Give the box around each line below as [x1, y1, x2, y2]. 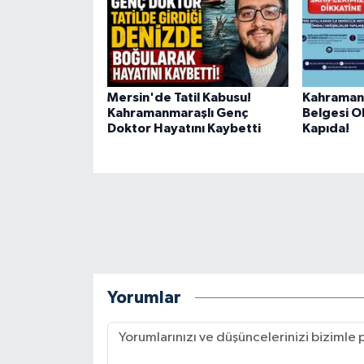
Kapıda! [301, 122, 349, 136]
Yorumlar [106, 288, 181, 306]
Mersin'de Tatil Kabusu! [106, 91, 251, 105]
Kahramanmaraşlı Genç [106, 106, 248, 120]
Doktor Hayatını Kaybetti [106, 122, 261, 136]
